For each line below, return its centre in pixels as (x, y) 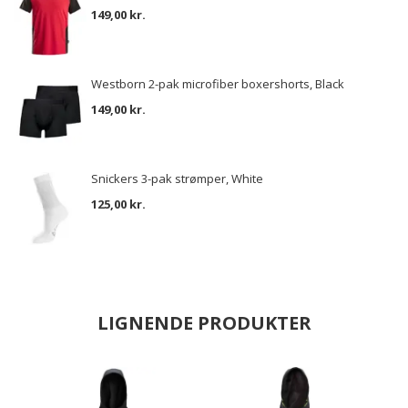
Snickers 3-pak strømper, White (177, 178)
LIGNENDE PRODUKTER (204, 323)
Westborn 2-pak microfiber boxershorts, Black (218, 84)
